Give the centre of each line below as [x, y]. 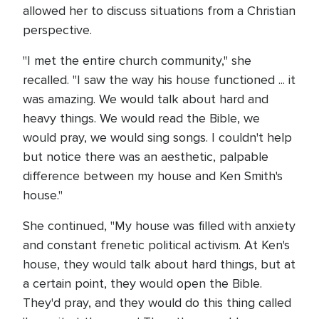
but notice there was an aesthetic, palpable [146, 157]
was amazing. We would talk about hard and [146, 99]
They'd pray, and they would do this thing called [157, 303]
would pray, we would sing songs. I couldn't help [157, 137]
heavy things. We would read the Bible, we [141, 118]
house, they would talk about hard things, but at [159, 264]
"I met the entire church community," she [137, 61]
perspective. [57, 30]
